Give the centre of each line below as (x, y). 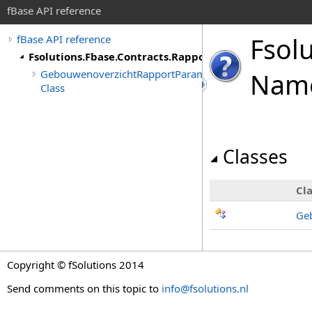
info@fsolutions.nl (205, 288)
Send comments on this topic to (84, 288)
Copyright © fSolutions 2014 (76, 265)
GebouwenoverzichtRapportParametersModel (150, 74)
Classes (255, 157)
